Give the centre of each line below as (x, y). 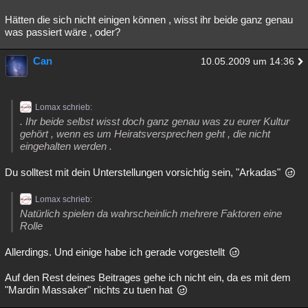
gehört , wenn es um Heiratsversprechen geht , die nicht (145, 134)
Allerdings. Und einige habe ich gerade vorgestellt (116, 252)
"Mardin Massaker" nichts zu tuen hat (90, 290)
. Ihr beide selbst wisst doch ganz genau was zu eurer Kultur (155, 121)
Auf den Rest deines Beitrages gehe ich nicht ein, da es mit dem (148, 277)
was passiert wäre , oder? (63, 32)
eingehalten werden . (66, 146)
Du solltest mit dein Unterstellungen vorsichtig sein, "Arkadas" (144, 172)
